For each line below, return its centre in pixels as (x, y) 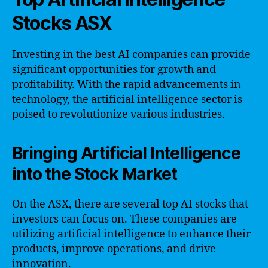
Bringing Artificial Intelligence (126, 153)
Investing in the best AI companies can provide (131, 54)
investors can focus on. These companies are (124, 219)
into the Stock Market (95, 174)
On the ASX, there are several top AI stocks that (130, 204)
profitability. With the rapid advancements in (127, 84)
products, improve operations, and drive (114, 249)
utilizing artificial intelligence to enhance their (131, 234)
